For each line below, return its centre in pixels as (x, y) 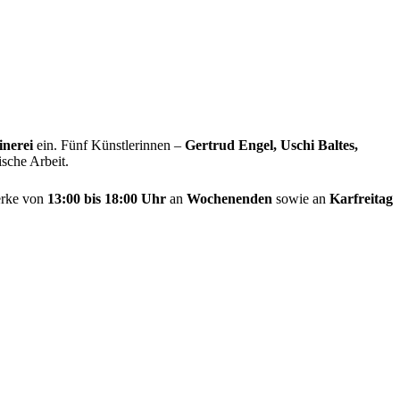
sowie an (301, 198)
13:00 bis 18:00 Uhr (107, 198)
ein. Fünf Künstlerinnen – (109, 145)
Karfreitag (361, 198)
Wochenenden (229, 198)
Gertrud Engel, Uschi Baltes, (271, 145)
